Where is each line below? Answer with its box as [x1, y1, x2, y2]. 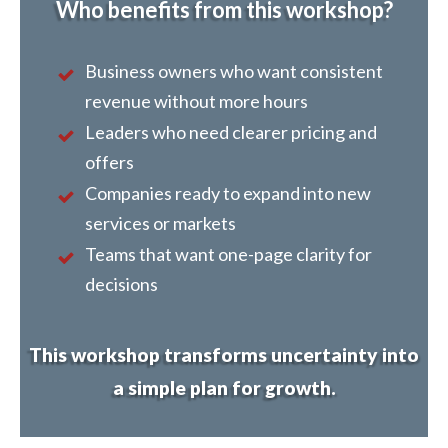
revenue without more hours [85, 90, 308, 113]
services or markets [85, 212, 236, 235]
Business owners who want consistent [85, 60, 383, 83]
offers [85, 151, 134, 174]
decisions [85, 273, 158, 296]
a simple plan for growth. [112, 376, 336, 400]
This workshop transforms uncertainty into [29, 343, 419, 367]
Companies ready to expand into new [85, 182, 371, 205]
